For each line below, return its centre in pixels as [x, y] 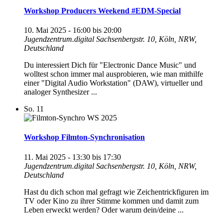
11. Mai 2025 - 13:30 [57, 157]
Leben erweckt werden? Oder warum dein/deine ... [104, 210]
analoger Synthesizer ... [60, 92]
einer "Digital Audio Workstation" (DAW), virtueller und [113, 83]
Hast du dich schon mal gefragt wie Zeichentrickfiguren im [116, 192]
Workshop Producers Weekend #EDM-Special [102, 10]
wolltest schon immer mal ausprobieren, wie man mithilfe [113, 74]
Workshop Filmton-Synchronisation [84, 137]
